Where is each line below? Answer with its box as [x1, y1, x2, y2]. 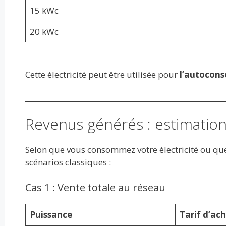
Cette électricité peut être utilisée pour [25, 68, 180, 80]
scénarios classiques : [25, 156, 111, 168]
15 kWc [30, 4, 59, 16]
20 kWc [30, 25, 59, 37]
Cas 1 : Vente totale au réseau [25, 180, 165, 194]
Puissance [30, 208, 72, 220]
